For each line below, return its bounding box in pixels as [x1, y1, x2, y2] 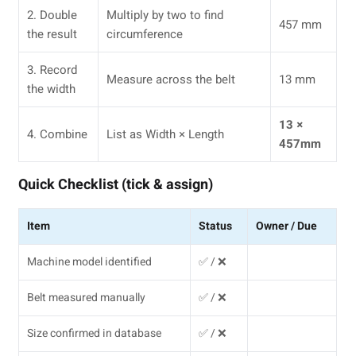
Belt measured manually [27, 288, 146, 306]
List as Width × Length [106, 125, 225, 143]
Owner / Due [256, 217, 318, 234]
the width [27, 79, 76, 98]
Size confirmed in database [27, 324, 162, 342]
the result [27, 25, 78, 43]
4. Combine [27, 125, 88, 143]
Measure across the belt [106, 70, 236, 88]
